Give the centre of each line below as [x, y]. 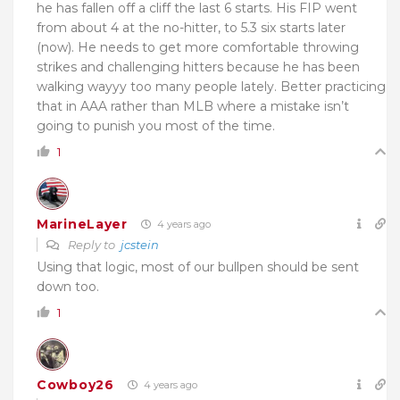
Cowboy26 [75, 384]
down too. [68, 287]
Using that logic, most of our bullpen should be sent [198, 267]
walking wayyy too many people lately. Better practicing [211, 87]
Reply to [93, 245]
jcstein [140, 245]
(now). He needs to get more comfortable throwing [198, 48]
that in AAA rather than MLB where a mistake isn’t [193, 107]
